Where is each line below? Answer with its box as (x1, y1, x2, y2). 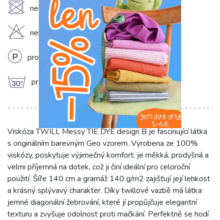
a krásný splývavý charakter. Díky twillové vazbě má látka (7, 185, 202, 196)
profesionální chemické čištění (27, 52, 128, 63)
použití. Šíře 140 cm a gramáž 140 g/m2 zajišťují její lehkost (7, 173, 210, 185)
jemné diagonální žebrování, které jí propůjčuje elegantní (7, 197, 197, 208)
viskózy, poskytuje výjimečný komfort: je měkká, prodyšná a (7, 150, 209, 161)
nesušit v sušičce (30, 3, 87, 14)
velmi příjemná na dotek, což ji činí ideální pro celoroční (7, 162, 190, 173)
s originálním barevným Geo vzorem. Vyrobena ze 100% (7, 138, 198, 149)
